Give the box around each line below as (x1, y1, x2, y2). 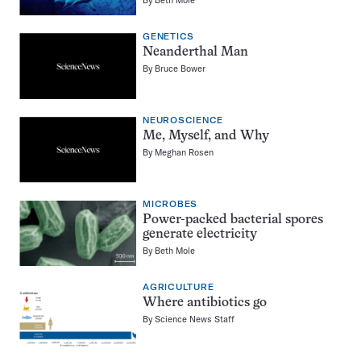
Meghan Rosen (155, 146, 214, 158)
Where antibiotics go (143, 297, 267, 310)
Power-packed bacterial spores (143, 213, 323, 226)
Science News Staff (155, 313, 234, 326)
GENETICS (143, 31, 194, 43)
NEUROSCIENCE (143, 114, 223, 126)
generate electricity (143, 227, 257, 241)
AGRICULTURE (143, 282, 214, 293)
